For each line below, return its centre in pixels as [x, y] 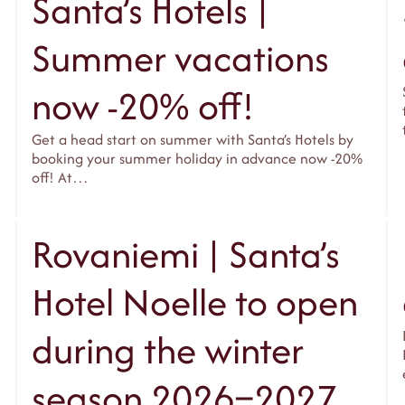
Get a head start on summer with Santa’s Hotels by [192, 140]
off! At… [60, 178]
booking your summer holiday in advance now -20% [197, 159]
